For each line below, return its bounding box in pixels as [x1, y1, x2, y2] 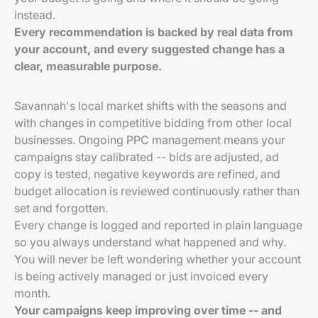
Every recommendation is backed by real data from [14, 25, 293, 39]
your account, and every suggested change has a [14, 42, 285, 56]
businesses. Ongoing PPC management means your [14, 133, 285, 147]
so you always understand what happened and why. [14, 235, 286, 249]
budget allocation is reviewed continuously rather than [14, 184, 300, 198]
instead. [14, 8, 55, 22]
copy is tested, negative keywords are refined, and [14, 167, 280, 181]
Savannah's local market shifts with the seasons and [14, 99, 287, 113]
